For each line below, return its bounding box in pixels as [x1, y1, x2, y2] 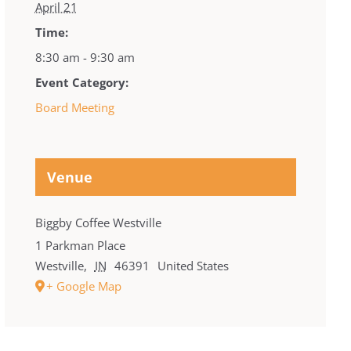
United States [157, 257, 229, 273]
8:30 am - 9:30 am [34, 49, 135, 65]
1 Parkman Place [34, 237, 125, 253]
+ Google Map [45, 277, 121, 294]
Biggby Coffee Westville [34, 214, 161, 230]
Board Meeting [34, 99, 114, 115]
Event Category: [34, 74, 128, 90]
